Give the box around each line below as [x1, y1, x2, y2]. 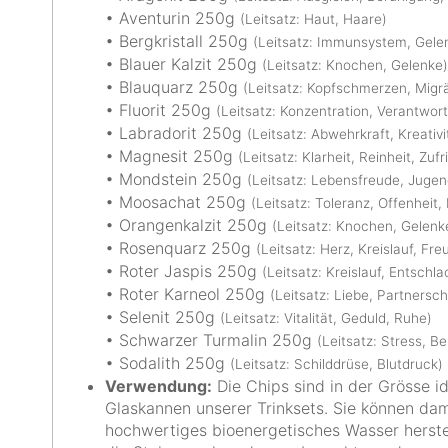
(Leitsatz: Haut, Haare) [240, 11, 387, 27]
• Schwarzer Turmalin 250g [105, 330, 317, 350]
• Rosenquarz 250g [105, 238, 256, 258]
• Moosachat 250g [105, 192, 251, 212]
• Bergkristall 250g [105, 31, 253, 51]
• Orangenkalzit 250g [105, 215, 272, 235]
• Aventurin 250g [105, 8, 240, 28]
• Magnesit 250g [105, 146, 238, 166]
